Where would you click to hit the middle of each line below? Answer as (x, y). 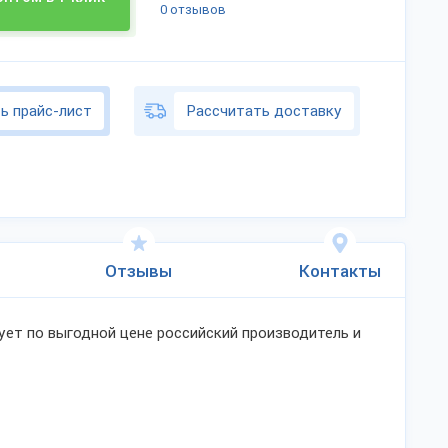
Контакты (340, 271)
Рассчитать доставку (264, 110)
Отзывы (138, 271)
